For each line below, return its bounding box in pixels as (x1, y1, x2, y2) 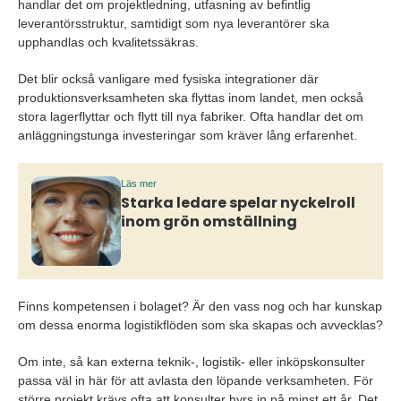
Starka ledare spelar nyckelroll (121, 192, 355, 213)
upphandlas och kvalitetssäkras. (18, 35, 199, 50)
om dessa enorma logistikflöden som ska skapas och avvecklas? (18, 318, 383, 333)
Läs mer (121, 178, 157, 190)
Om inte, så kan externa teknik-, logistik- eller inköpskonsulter (18, 354, 365, 370)
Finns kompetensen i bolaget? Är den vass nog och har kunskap (18, 299, 382, 314)
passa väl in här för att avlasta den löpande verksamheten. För (18, 373, 373, 388)
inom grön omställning (121, 210, 297, 232)
